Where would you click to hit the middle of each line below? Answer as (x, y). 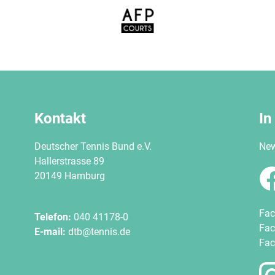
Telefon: (52, 217)
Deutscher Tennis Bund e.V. (94, 146)
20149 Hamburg (69, 176)
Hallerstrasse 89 (69, 161)
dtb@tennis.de (99, 231)
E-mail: (51, 231)
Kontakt (60, 119)
